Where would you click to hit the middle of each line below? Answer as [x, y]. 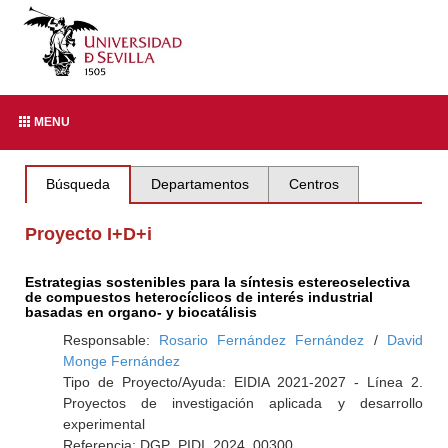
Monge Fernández [121, 361]
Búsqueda [78, 184]
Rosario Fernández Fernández [262, 340]
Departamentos [199, 184]
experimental [103, 424]
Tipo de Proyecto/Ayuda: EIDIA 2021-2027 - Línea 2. [242, 382]
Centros [313, 184]
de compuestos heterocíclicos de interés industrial [199, 297]
